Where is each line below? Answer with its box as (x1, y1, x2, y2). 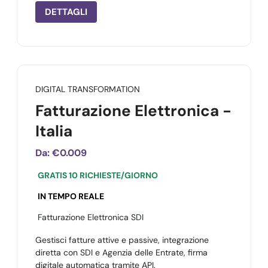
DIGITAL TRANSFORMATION (35, 84, 140, 95)
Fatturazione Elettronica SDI (38, 212, 144, 223)
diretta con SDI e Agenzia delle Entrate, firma (35, 247, 208, 258)
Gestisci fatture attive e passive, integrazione (35, 234, 209, 245)
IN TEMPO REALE (38, 191, 104, 202)
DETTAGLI (45, 6, 87, 18)
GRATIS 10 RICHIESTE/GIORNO (38, 170, 158, 181)
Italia (35, 121, 72, 141)
